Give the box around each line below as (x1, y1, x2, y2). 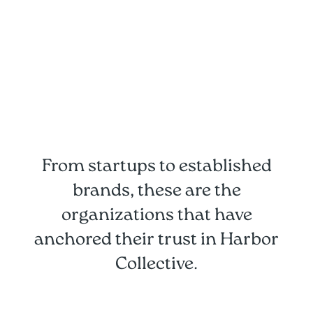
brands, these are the (72, 182, 241, 201)
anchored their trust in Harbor (34, 231, 279, 249)
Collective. (115, 256, 198, 274)
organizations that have (61, 207, 252, 225)
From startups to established (41, 158, 272, 176)
